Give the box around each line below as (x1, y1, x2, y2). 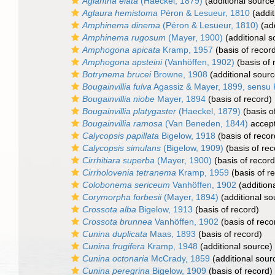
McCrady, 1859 (149, 254, 210, 263)
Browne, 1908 (151, 69, 207, 79)
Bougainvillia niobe (82, 94, 155, 104)
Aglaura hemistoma (82, 8, 158, 18)
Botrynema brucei (82, 69, 151, 79)
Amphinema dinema (82, 20, 160, 30)
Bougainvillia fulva (82, 82, 152, 91)
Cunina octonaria (82, 254, 149, 263)
